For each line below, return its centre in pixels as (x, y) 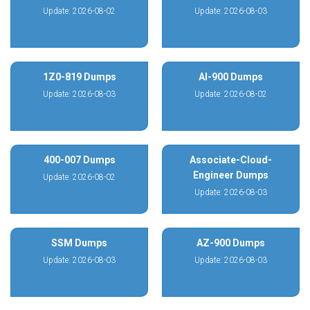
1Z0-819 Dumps (79, 77)
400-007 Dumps (79, 160)
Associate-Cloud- (231, 160)
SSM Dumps (79, 243)
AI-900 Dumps (231, 77)
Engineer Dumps (231, 175)
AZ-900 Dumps (231, 243)
